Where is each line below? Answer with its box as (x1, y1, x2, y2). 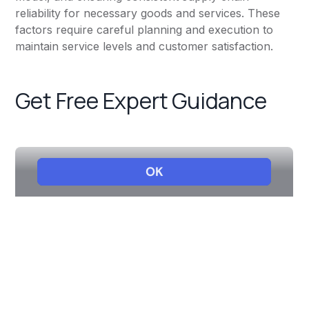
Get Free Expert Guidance (15, 86, 267, 117)
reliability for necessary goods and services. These (15, 6, 281, 21)
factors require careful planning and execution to (15, 23, 274, 37)
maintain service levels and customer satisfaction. (15, 39, 274, 54)
